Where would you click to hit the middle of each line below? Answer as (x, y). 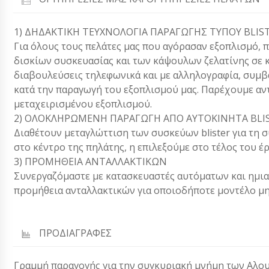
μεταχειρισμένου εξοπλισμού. (83, 104)
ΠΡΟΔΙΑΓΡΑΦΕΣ (75, 233)
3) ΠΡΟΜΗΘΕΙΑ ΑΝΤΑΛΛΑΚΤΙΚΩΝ (90, 161)
